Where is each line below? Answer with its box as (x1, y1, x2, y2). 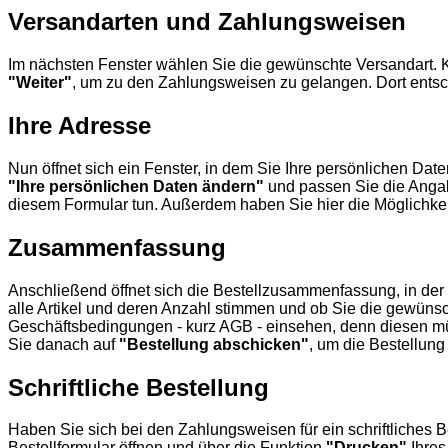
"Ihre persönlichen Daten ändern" (8, 177, 264, 195)
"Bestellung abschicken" (119, 335, 309, 353)
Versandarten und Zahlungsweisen (8, 8, 406, 36)
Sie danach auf (8, 335, 119, 353)
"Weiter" (8, 74, 72, 92)
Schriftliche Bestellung (8, 373, 269, 401)
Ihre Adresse (8, 111, 151, 139)
